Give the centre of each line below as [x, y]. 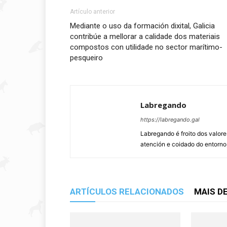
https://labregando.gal [170, 120]
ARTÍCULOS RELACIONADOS [127, 192]
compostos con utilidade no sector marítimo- [146, 47]
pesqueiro [86, 58]
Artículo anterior [92, 12]
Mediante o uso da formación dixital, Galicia [142, 26]
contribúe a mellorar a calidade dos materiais [145, 36]
